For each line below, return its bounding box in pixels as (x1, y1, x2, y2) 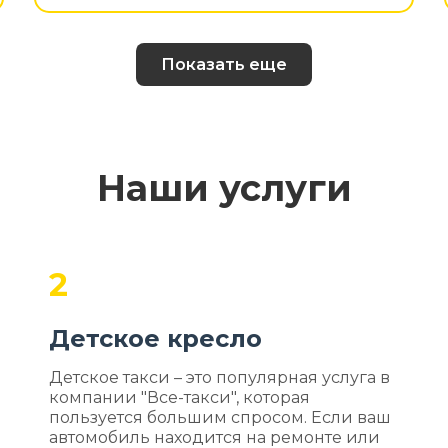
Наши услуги (96, 166, 352, 210)
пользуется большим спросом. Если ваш (49, 408, 391, 427)
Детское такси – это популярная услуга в (49, 368, 390, 387)
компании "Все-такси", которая (49, 388, 310, 407)
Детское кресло (49, 324, 262, 353)
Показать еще (161, 55, 287, 74)
